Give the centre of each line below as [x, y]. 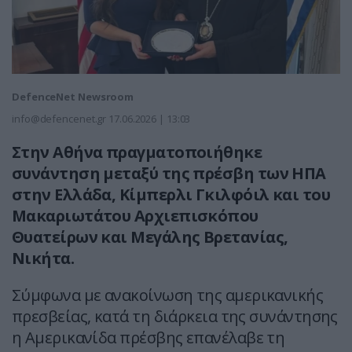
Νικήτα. [43, 258]
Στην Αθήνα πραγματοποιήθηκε [137, 152]
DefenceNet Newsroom [73, 97]
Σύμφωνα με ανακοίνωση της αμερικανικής [168, 295]
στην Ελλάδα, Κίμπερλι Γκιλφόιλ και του [171, 195]
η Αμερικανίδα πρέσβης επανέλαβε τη [148, 338]
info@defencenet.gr [59, 119]
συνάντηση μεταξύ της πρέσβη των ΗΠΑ [169, 174]
